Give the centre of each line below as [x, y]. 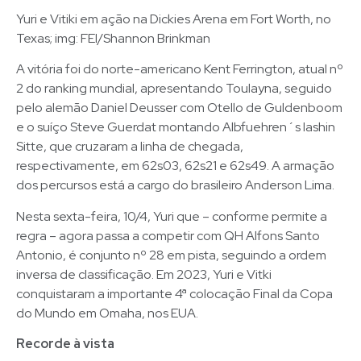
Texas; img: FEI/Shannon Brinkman [113, 38]
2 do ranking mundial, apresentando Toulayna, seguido [174, 89]
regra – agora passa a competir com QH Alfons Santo [168, 235]
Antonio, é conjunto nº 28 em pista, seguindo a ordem [171, 255]
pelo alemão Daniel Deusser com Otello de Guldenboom [179, 108]
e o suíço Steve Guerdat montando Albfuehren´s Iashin [176, 127]
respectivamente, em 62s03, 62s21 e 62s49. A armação [175, 166]
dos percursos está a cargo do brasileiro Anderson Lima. [175, 185]
